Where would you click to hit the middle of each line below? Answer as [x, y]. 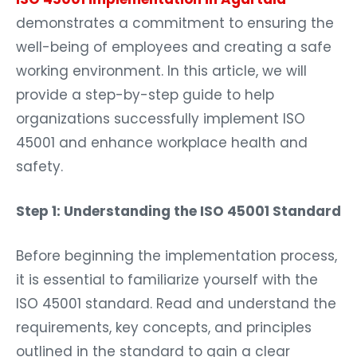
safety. [39, 162]
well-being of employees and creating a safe [174, 43]
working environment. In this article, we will [161, 67]
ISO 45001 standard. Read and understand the [176, 299]
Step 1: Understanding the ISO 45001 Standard [178, 207]
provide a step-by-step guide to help [145, 90]
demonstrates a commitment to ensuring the [175, 19]
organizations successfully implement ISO [161, 114]
